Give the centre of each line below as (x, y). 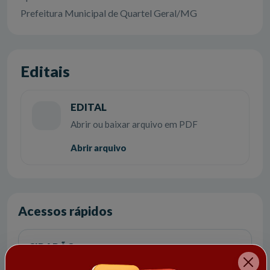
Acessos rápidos (66, 211)
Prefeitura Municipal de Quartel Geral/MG (108, 13)
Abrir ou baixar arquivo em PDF (134, 124)
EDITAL (88, 107)
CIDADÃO (52, 246)
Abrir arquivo (98, 148)
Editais (45, 71)
